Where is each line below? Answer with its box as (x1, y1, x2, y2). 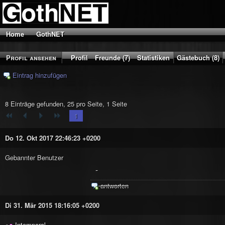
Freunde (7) (95, 53, 130, 62)
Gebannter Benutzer (5, 153, 63, 162)
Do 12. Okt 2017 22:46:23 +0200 (5, 133, 100, 143)
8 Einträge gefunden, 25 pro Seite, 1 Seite (5, 99, 127, 108)
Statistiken (137, 53, 170, 62)
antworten (98, 181, 129, 190)
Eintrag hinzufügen (11, 70, 67, 80)
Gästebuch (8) (177, 53, 219, 62)
